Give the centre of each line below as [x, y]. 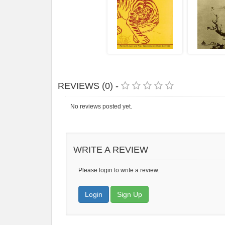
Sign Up [130, 195]
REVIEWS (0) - [89, 86]
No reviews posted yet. [101, 107]
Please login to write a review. [119, 171]
